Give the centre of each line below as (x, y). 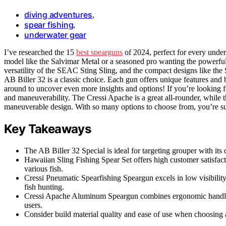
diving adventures (58, 14)
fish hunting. (44, 187)
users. (33, 205)
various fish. (44, 168)
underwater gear (55, 35)
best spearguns (99, 52)
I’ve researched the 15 (40, 52)
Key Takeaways (48, 129)
